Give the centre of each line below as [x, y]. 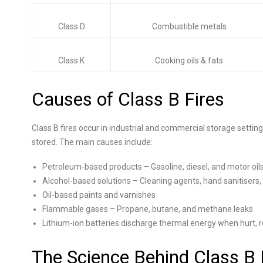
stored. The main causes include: [92, 142]
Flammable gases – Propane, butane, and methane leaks [148, 209]
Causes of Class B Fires [128, 99]
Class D [71, 26]
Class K [71, 60]
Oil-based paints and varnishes [99, 195]
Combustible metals [189, 26]
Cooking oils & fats [189, 60]
